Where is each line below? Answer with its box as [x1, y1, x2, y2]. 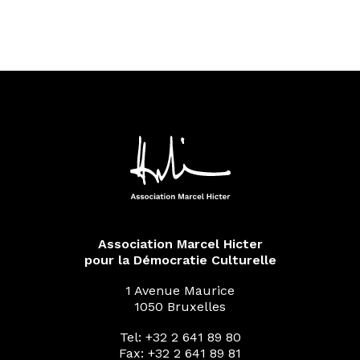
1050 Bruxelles [134, 299, 226, 314]
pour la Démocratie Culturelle [84, 252, 276, 268]
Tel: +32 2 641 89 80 [119, 329, 241, 345]
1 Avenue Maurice [125, 283, 235, 298]
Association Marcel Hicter [97, 236, 263, 252]
